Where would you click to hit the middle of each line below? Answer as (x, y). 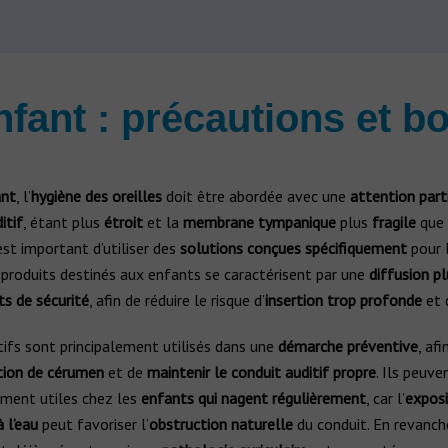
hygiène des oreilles (96, 196)
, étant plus (63, 222)
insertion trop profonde (343, 300)
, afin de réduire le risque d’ (176, 300)
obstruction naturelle (220, 424)
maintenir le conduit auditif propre (261, 372)
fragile (393, 222)
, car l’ (385, 398)
